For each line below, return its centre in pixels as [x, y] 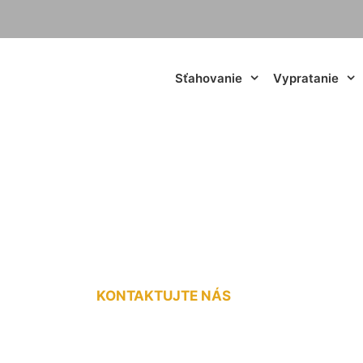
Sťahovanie [209, 78]
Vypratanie [306, 78]
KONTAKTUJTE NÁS [164, 295]
